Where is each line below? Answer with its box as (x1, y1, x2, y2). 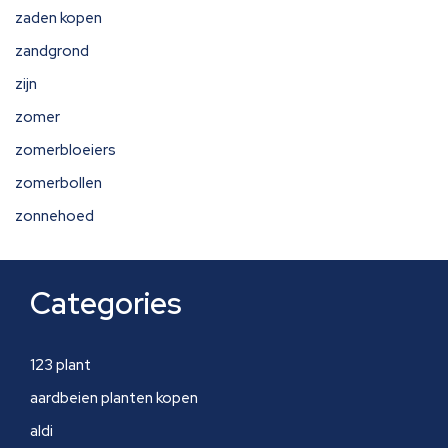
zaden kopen (15, 8, 102, 28)
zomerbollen (15, 173, 102, 193)
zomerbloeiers (15, 140, 116, 160)
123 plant (30, 355, 91, 375)
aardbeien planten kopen (30, 388, 198, 408)
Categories (30, 283, 181, 323)
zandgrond (15, 41, 89, 61)
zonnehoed (15, 206, 94, 226)
